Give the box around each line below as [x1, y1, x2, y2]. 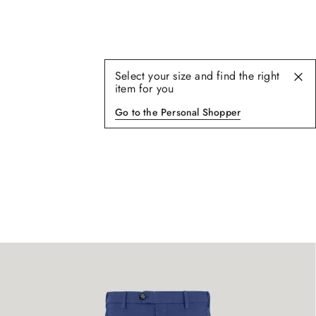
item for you [115, 80, 174, 97]
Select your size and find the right [115, 67, 279, 84]
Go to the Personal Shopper [115, 104, 241, 119]
